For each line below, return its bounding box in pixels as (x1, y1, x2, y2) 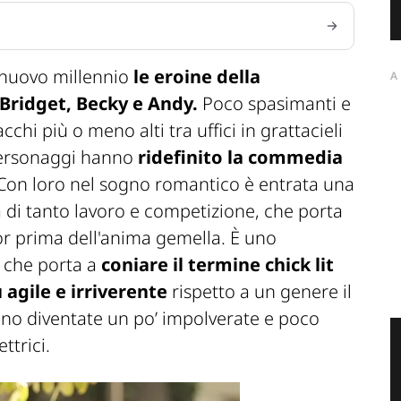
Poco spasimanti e (198, 91, 351, 116)
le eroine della (129, 64, 260, 90)
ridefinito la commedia (138, 145, 343, 170)
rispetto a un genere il (167, 279, 352, 304)
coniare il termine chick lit (97, 252, 334, 277)
